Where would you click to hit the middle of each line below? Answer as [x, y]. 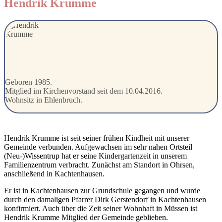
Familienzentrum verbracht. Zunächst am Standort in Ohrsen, [99, 165]
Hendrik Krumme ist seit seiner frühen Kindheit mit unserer [97, 138]
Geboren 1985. [28, 82]
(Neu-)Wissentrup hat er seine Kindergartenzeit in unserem [95, 156]
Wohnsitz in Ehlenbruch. [44, 100]
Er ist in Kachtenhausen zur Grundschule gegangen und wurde [102, 191]
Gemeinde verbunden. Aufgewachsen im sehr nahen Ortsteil [98, 147]
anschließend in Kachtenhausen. [54, 174]
